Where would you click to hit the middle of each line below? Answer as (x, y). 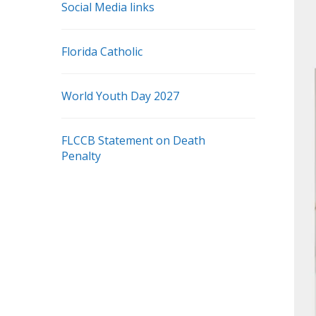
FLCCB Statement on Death (133, 140)
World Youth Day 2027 (120, 96)
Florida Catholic (102, 51)
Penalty (81, 156)
